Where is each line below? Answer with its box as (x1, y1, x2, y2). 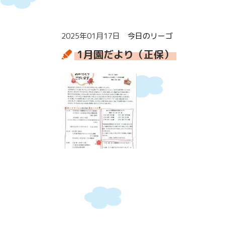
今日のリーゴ (128, 31, 173, 42)
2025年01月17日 (61, 31, 128, 42)
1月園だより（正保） (77, 47, 174, 62)
